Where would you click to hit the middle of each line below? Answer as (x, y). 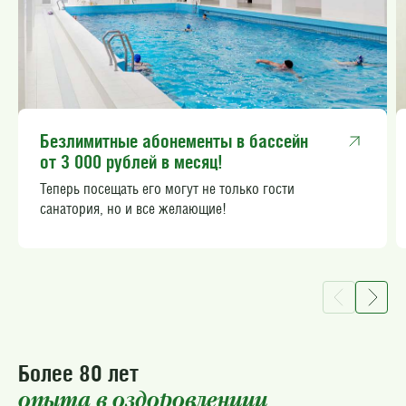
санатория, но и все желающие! (133, 208)
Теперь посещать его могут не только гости (167, 188)
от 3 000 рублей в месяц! (131, 161)
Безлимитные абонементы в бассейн (174, 140)
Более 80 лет (78, 372)
